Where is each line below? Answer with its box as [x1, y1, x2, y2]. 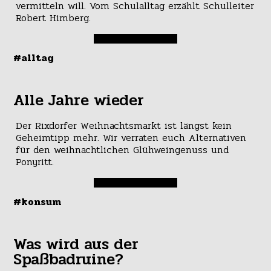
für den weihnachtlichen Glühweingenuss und [15, 142, 229, 158]
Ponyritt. [15, 154, 54, 170]
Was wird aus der [13, 232, 139, 257]
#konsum [13, 194, 62, 210]
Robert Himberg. [15, 10, 91, 25]
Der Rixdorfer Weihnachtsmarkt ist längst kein [15, 118, 232, 134]
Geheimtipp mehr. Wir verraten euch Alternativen [15, 130, 246, 146]
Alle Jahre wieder [13, 88, 145, 113]
